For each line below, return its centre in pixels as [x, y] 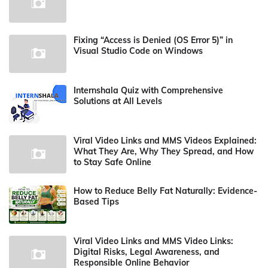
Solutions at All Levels [118, 101]
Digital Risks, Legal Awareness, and [147, 252]
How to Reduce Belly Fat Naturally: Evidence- [165, 191]
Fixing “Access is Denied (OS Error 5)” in [153, 40]
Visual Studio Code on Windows [138, 51]
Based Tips [96, 202]
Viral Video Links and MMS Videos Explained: [165, 141]
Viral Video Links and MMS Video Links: [153, 241]
